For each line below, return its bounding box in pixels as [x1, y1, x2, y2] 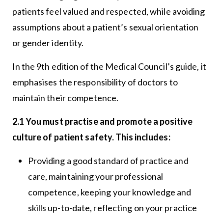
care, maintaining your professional [27, 171, 164, 182]
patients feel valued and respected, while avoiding [12, 6, 205, 17]
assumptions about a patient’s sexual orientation [12, 22, 199, 33]
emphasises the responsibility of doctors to [12, 77, 178, 88]
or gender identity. [12, 37, 84, 49]
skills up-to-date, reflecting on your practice [27, 202, 197, 214]
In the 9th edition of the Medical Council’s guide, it [12, 61, 206, 72]
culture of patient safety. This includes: [12, 132, 170, 143]
